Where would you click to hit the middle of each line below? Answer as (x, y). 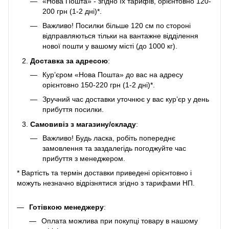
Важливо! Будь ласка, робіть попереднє (109, 138)
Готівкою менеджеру (66, 207)
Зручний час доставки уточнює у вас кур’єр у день (126, 99)
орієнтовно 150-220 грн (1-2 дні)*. (99, 85)
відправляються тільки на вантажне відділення (120, 36)
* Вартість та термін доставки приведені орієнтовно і (104, 173)
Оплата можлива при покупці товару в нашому (120, 221)
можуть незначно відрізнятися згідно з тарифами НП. (106, 183)
